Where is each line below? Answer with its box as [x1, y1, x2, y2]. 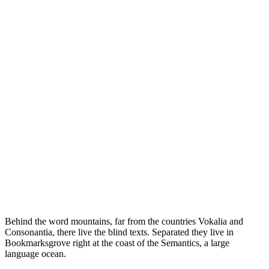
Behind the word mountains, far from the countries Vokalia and [5, 216, 243, 227]
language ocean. [5, 249, 66, 259]
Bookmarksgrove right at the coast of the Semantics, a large [5, 238, 229, 249]
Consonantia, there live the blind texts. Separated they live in [5, 227, 234, 238]
